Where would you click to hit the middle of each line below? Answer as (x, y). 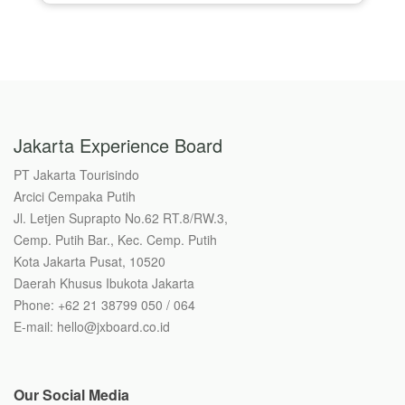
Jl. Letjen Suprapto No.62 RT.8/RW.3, (121, 217)
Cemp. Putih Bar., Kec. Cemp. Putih (115, 239)
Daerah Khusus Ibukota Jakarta (104, 283)
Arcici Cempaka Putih (75, 196)
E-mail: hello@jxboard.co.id (92, 326)
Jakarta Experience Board (118, 145)
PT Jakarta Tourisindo (76, 174)
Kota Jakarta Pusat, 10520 (89, 261)
